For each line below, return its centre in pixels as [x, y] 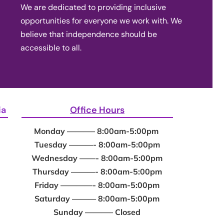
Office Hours [97, 110]
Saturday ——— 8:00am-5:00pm [97, 199]
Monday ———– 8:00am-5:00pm [97, 131]
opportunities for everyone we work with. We [101, 20]
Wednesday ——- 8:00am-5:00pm [97, 158]
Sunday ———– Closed [97, 212]
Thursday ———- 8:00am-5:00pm [97, 172]
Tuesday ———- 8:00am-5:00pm [97, 145]
